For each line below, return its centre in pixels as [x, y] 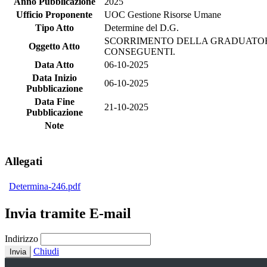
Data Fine [54, 102]
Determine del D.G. [142, 28]
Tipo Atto [54, 28]
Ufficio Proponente [54, 15]
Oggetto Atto [54, 46]
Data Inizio [54, 78]
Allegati [24, 161]
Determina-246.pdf [45, 186]
